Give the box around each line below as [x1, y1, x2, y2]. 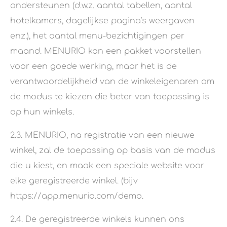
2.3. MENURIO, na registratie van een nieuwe [10, 131, 195, 140]
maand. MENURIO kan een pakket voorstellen [10, 47, 201, 56]
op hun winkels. [10, 107, 74, 117]
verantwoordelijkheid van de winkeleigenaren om [10, 77, 214, 87]
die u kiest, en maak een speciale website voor [10, 161, 204, 171]
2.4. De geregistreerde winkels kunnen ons [10, 215, 184, 224]
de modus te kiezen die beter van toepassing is [10, 92, 209, 102]
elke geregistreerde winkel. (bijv [10, 176, 138, 186]
